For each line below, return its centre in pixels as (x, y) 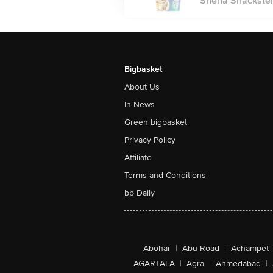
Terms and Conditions (165, 175)
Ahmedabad (238, 264)
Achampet (250, 248)
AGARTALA (154, 264)
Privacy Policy (150, 140)
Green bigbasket (156, 122)
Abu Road (201, 248)
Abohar (157, 248)
